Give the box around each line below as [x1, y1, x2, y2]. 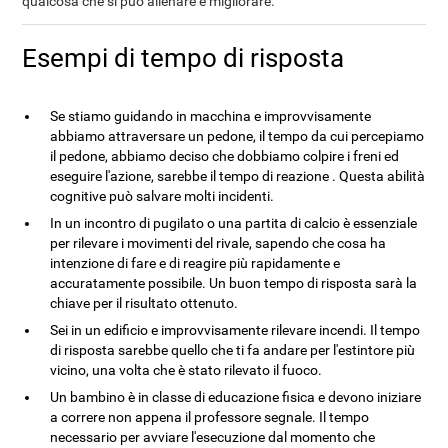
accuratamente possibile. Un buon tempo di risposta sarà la [50, 275, 418, 291]
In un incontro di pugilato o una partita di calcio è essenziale [50, 215, 418, 231]
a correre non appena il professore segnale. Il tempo [50, 409, 370, 425]
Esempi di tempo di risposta [22, 43, 345, 73]
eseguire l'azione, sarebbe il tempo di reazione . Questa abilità [50, 168, 426, 184]
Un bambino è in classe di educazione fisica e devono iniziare [50, 389, 422, 405]
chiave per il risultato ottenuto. [50, 295, 239, 311]
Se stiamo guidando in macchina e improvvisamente [50, 108, 372, 124]
